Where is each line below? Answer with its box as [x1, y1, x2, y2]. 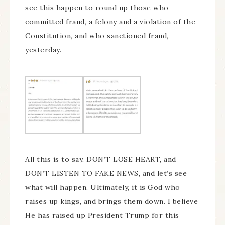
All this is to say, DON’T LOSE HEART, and [25, 154, 176, 164]
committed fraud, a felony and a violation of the [25, 17, 195, 26]
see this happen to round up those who [25, 3, 169, 12]
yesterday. [25, 45, 61, 54]
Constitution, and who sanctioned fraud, [25, 31, 169, 40]
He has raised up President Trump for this [25, 210, 179, 220]
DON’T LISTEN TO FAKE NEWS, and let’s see [25, 168, 187, 178]
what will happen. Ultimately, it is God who [25, 182, 180, 192]
